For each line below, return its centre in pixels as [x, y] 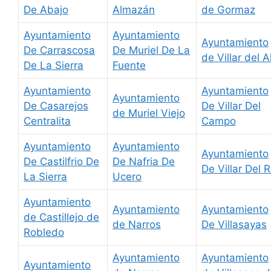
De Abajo [46, 10]
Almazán [134, 10]
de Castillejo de [61, 217]
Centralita [47, 121]
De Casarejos [56, 106]
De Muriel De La [151, 51]
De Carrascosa [59, 51]
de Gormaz [228, 10]
